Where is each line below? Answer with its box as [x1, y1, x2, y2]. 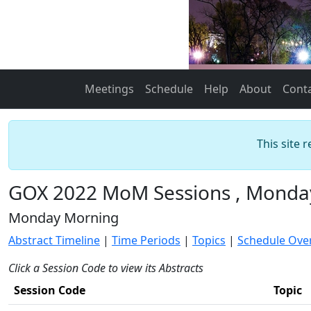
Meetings [85, 81, 134, 96]
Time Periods [112, 233, 180, 248]
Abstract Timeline [8, 233, 100, 248]
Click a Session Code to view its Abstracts [8, 260, 203, 276]
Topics [192, 233, 226, 248]
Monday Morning [8, 208, 119, 227]
